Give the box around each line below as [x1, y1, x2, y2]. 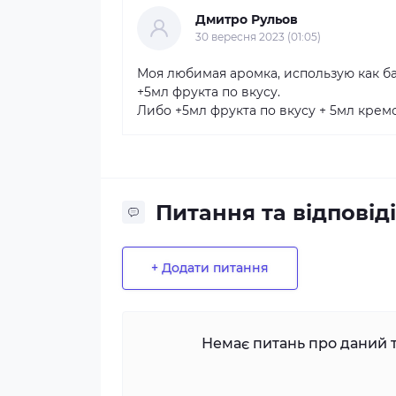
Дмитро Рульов [195, 11, 298, 27]
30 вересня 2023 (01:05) [195, 30, 321, 43]
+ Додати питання [151, 260, 269, 277]
